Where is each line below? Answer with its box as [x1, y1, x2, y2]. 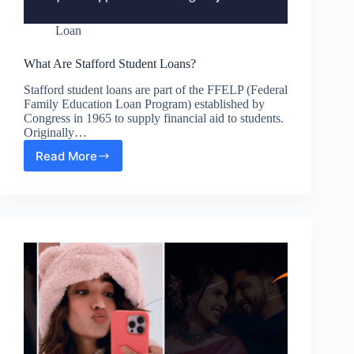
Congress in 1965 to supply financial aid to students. [24, 111, 284, 126]
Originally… [24, 126, 87, 140]
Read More [36, 148, 97, 164]
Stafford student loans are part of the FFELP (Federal [24, 83, 288, 97]
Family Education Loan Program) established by [24, 97, 265, 111]
